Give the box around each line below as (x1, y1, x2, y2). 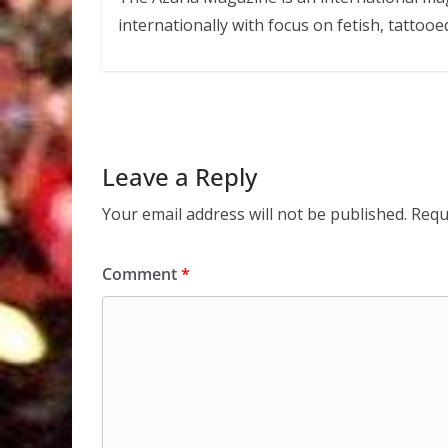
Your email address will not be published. (102, 202, 407, 225)
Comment (102, 262, 181, 285)
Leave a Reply (102, 159, 257, 193)
